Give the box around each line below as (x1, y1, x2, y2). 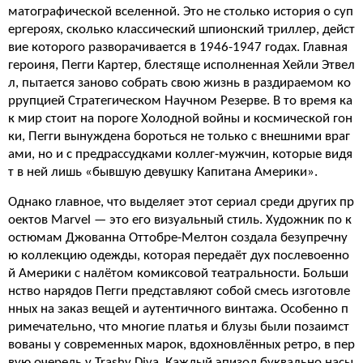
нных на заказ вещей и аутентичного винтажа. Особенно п (8, 302, 348, 316)
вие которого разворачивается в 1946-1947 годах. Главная (8, 41, 348, 54)
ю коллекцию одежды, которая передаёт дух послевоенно (8, 249, 349, 263)
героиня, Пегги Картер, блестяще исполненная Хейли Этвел (8, 58, 355, 72)
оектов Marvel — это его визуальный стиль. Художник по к (8, 213, 352, 227)
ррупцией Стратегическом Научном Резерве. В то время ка (8, 94, 352, 108)
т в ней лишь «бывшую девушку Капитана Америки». (8, 165, 318, 179)
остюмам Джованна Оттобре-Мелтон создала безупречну (8, 231, 348, 245)
